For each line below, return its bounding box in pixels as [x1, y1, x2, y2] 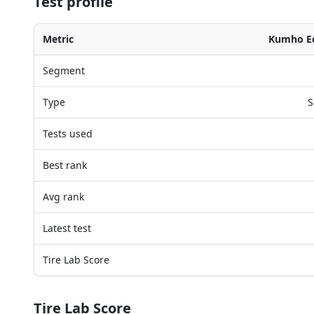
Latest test [43, 221, 91, 235]
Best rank [43, 158, 87, 172]
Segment [43, 64, 85, 77]
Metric [43, 32, 74, 46]
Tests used [43, 127, 93, 140]
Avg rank [43, 190, 84, 203]
